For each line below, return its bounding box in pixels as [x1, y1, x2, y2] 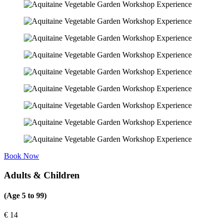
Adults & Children [4, 169, 80, 180]
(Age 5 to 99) [4, 191, 47, 200]
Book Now [4, 151, 39, 160]
